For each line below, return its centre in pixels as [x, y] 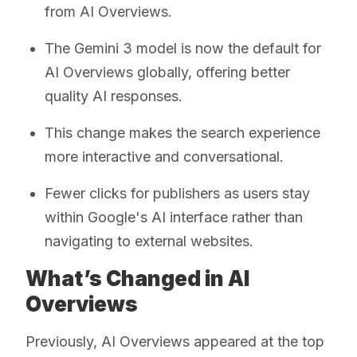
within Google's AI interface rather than [174, 217]
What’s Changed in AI [137, 278]
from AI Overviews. [108, 11]
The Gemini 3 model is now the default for [183, 48]
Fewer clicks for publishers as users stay [177, 193]
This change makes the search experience [182, 132]
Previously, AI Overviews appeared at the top [175, 341]
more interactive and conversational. [164, 156]
